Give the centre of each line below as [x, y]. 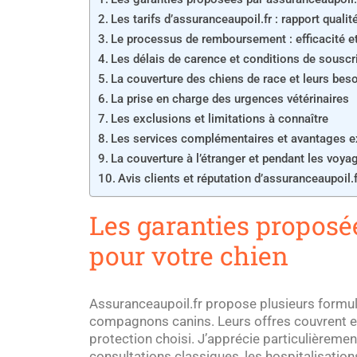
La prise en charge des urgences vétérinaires [230, 99]
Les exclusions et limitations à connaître [220, 119]
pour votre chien [189, 255]
